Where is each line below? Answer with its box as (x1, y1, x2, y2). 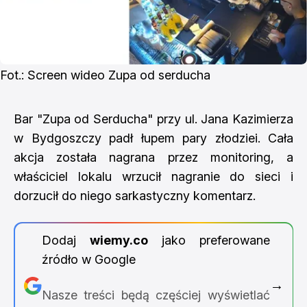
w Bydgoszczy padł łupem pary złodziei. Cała (14, 131, 293, 145)
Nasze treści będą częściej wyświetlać (41, 287, 270, 302)
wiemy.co (89, 232, 148, 247)
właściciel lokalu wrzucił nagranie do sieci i (14, 169, 293, 184)
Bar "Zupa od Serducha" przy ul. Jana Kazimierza (14, 112, 293, 126)
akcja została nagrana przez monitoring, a (14, 150, 293, 164)
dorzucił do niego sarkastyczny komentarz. (14, 188, 256, 203)
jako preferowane (147, 232, 270, 247)
